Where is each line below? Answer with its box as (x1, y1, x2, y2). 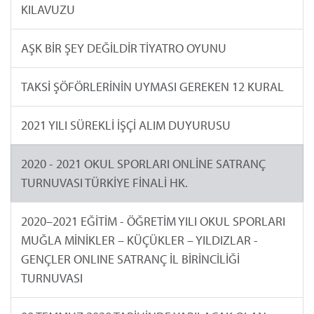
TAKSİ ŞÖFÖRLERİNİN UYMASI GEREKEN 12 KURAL (20, 78, 284, 95)
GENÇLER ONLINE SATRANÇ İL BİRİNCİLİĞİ (20, 251, 240, 268)
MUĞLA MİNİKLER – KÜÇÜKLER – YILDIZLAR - (20, 232, 258, 249)
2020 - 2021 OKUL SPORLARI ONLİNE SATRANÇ (20, 156, 266, 172)
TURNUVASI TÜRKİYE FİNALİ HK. (20, 175, 188, 191)
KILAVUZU (20, 1, 75, 18)
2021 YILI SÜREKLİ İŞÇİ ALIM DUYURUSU (20, 117, 231, 134)
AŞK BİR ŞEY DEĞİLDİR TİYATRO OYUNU (20, 40, 226, 57)
